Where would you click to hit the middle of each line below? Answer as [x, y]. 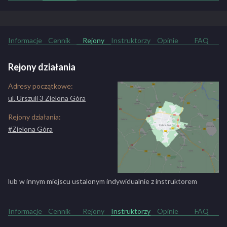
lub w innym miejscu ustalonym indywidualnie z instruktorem [103, 181]
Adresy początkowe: [41, 86]
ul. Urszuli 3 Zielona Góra [47, 98]
